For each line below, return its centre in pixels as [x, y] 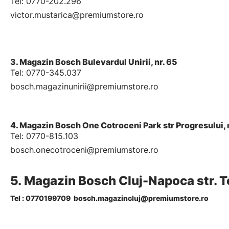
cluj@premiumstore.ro [168, 198]
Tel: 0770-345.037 [46, 73]
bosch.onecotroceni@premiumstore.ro [84, 150]
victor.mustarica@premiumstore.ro [77, 15]
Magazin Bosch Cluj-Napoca [109, 181]
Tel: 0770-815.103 [44, 136]
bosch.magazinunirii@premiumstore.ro [84, 86]
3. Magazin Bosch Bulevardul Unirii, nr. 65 [94, 62]
